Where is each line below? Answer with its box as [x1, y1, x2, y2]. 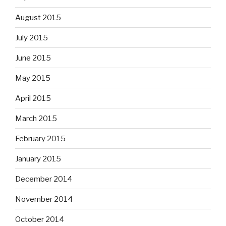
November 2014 [15, 194, 73, 204]
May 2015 [15, 73, 50, 83]
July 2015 [15, 33, 48, 42]
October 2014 [15, 214, 64, 224]
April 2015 [15, 93, 51, 103]
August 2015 [15, 13, 61, 22]
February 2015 [15, 134, 66, 143]
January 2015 [15, 154, 61, 163]
